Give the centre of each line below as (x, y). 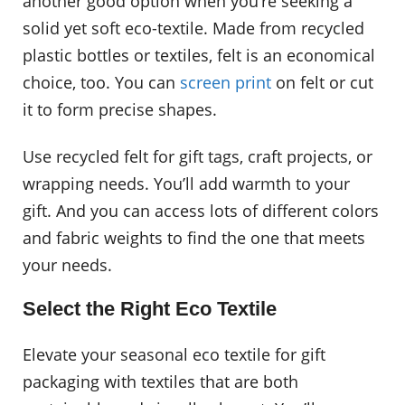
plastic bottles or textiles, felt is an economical (199, 56)
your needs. (67, 264)
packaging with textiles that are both (160, 381)
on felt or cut (322, 83)
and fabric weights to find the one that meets (194, 237)
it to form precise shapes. (120, 110)
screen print (226, 83)
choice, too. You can (101, 83)
